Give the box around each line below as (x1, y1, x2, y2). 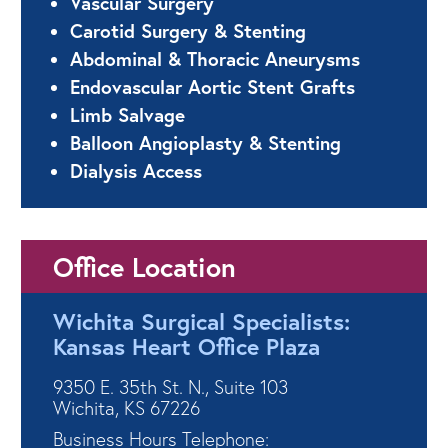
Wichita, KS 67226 (53, 395, 200, 420)
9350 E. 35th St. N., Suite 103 (53, 374, 288, 399)
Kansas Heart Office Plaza (53, 330, 320, 361)
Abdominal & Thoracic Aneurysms (70, 45, 360, 71)
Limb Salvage (70, 101, 185, 127)
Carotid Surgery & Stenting (70, 17, 306, 43)
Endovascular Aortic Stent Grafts (70, 73, 355, 99)
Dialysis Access (70, 157, 202, 183)
